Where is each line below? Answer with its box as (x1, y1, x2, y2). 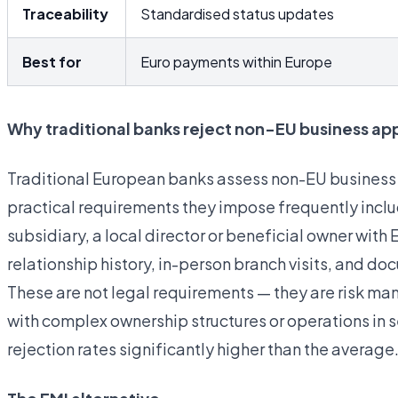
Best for (22, 52, 82, 71)
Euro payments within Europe (140, 52, 332, 71)
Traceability (22, 4, 108, 23)
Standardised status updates (140, 4, 334, 23)
